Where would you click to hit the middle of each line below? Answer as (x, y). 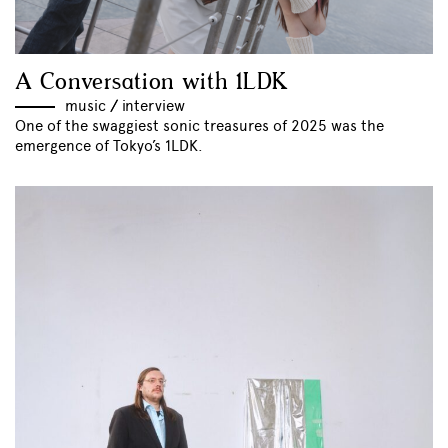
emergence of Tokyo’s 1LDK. (109, 146)
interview (153, 106)
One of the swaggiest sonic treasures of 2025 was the (199, 126)
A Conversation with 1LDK (152, 83)
